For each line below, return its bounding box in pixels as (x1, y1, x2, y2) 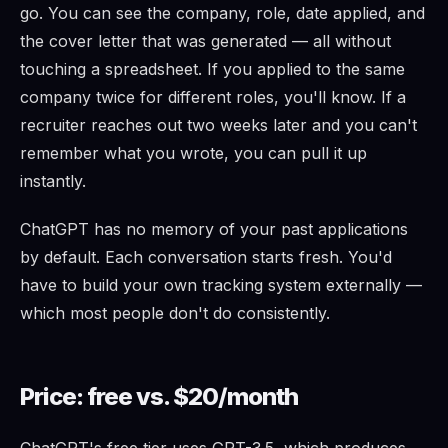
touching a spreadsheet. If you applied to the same (20, 59, 405, 80)
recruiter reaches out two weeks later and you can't (20, 115, 417, 136)
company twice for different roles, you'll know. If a (20, 87, 406, 108)
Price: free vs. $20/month (20, 382, 298, 412)
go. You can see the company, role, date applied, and (20, 3, 425, 24)
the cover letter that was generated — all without (20, 31, 391, 52)
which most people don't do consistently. (20, 303, 330, 324)
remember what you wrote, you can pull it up (20, 143, 367, 164)
